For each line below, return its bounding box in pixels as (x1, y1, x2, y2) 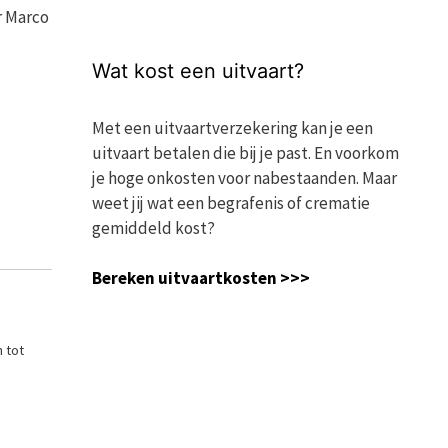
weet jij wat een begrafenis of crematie (92, 191, 370, 214)
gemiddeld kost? (92, 216, 215, 239)
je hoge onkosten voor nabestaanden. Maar (92, 166, 397, 189)
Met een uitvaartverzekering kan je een (92, 116, 373, 139)
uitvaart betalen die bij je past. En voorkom (92, 141, 399, 164)
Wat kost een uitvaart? (92, 58, 304, 83)
